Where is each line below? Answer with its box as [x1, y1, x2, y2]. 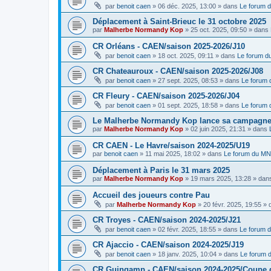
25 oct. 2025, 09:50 [191, 26, 247, 33]
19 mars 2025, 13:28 [191, 175, 251, 182]
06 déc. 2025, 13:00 [158, 2, 216, 10]
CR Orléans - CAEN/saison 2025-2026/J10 [93, 42, 245, 51]
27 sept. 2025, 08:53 [158, 77, 218, 84]
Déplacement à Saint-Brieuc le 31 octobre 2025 [93, 17, 266, 26]
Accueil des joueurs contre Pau [93, 191, 210, 200]
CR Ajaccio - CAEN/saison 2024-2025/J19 [93, 240, 244, 249]
